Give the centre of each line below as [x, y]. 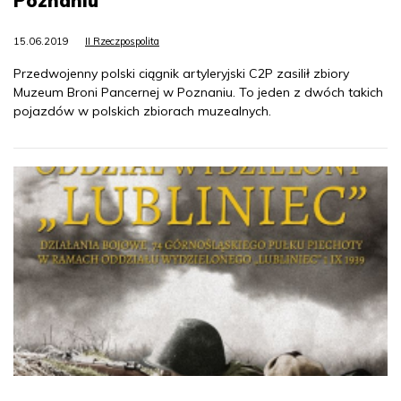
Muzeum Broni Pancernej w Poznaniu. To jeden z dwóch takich [198, 93]
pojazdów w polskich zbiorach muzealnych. [142, 111]
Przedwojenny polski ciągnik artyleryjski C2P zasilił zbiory [181, 74]
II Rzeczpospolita [122, 42]
